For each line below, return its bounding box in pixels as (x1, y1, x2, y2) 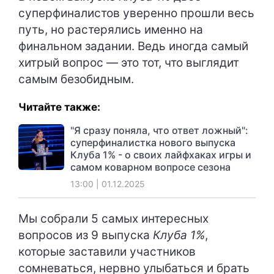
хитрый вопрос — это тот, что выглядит (18, 56, 239, 70)
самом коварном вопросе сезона (70, 161, 231, 173)
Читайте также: (18, 101, 100, 113)
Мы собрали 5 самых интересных (18, 212, 209, 226)
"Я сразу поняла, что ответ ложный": (70, 124, 248, 136)
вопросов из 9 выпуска (18, 228, 153, 242)
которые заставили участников (18, 245, 196, 259)
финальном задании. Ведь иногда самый (18, 39, 248, 53)
